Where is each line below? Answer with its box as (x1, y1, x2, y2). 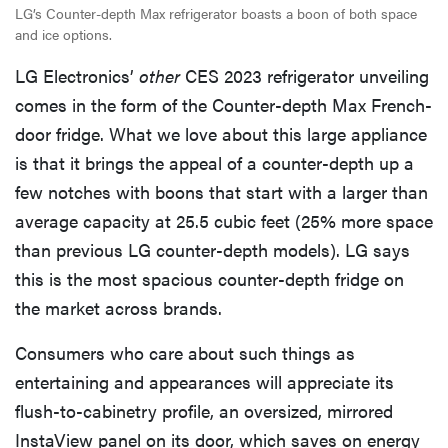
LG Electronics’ (15, 63, 139, 89)
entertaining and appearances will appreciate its (15, 369, 394, 395)
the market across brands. (15, 295, 222, 321)
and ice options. (15, 24, 112, 45)
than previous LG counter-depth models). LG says (15, 237, 410, 263)
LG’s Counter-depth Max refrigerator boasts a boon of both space (15, 3, 417, 24)
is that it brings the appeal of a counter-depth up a (15, 150, 414, 176)
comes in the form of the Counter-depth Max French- (15, 92, 432, 118)
